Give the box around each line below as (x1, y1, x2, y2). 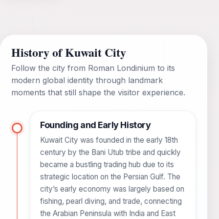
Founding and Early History (40, 120, 151, 131)
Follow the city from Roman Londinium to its (11, 63, 175, 73)
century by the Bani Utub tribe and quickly (40, 148, 181, 157)
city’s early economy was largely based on (40, 184, 184, 194)
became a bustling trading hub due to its (40, 160, 174, 170)
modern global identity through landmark (11, 75, 163, 86)
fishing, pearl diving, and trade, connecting (40, 197, 182, 206)
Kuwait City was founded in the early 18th (40, 135, 178, 145)
